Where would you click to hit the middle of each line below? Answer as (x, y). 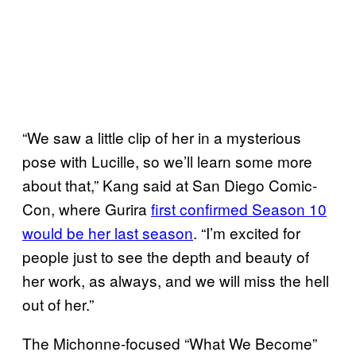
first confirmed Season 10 (239, 208)
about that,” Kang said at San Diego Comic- (170, 184)
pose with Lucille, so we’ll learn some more (167, 161)
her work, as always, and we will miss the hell (176, 280)
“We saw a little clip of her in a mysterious (162, 137)
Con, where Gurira (87, 208)
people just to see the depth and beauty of (166, 256)
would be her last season (108, 232)
